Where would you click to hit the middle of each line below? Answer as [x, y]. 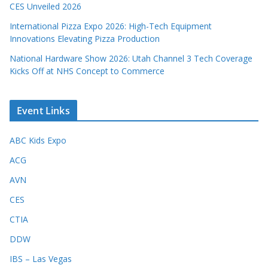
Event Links [43, 111]
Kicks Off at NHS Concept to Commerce [87, 71]
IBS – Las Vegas [41, 259]
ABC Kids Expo [38, 140]
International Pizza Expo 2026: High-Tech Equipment [111, 26]
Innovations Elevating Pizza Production [85, 39]
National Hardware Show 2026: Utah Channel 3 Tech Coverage [131, 58]
